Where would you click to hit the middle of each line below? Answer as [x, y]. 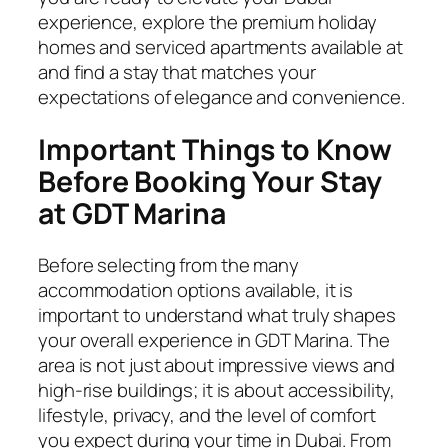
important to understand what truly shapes [217, 315]
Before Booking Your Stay [210, 181]
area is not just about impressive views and [216, 365]
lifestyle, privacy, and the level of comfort [207, 415]
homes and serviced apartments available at [220, 46]
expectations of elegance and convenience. [221, 96]
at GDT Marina [132, 213]
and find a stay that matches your [177, 71]
